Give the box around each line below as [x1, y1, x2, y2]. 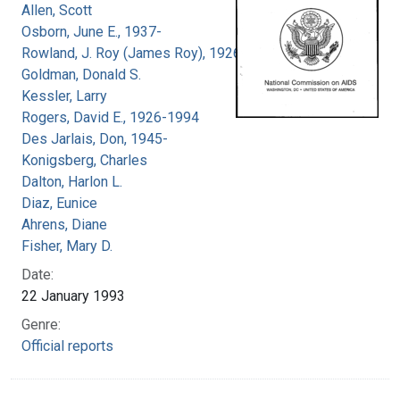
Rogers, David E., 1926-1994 [21, 108, 199, 126]
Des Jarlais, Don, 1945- [21, 129, 168, 147]
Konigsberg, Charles [21, 151, 147, 169]
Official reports [21, 337, 113, 354]
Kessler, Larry [21, 87, 107, 104]
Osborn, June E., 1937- [21, 22, 162, 40]
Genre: [21, 315, 61, 333]
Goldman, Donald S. [21, 65, 141, 83]
